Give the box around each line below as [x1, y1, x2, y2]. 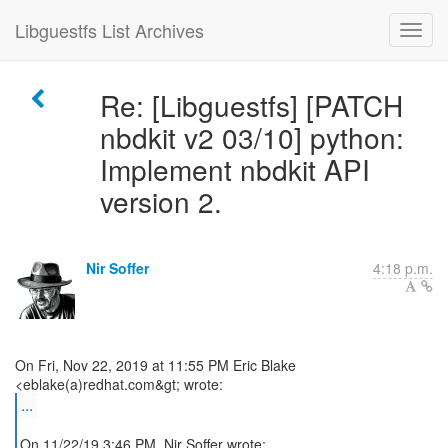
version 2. [99, 181, 222, 221]
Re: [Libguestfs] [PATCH [99, 85, 403, 125]
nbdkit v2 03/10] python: [99, 117, 404, 157]
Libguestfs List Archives [15, 17, 204, 43]
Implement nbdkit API [99, 149, 370, 189]
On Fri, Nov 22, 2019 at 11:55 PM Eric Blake [15, 355, 296, 375]
